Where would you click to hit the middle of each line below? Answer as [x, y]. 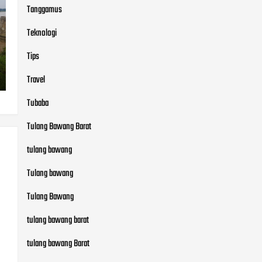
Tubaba [38, 104]
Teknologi [42, 33]
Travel [36, 80]
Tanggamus [44, 10]
